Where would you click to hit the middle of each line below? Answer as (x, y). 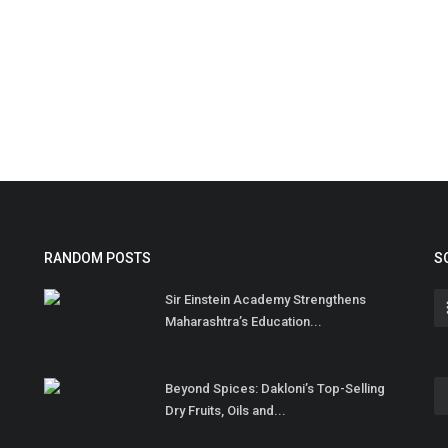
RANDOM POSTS (97, 258)
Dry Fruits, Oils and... (225, 411)
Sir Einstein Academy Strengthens (265, 300)
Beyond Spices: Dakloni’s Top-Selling (275, 389)
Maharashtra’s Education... (243, 322)
